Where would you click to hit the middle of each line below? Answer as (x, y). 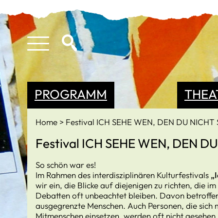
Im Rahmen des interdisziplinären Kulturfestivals (123, 175)
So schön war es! (66, 164)
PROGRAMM (71, 94)
